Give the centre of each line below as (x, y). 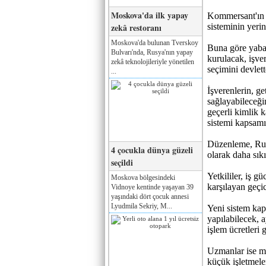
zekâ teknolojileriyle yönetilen (153, 61)
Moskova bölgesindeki (143, 177)
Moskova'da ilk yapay (150, 15)
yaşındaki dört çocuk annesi (150, 196)
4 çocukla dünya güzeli (152, 150)
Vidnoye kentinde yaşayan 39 (152, 187)
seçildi (122, 162)
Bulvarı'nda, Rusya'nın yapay (152, 52)
